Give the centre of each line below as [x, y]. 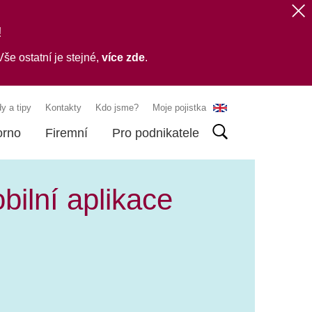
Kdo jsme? [117, 108]
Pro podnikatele [156, 133]
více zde [123, 58]
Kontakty [63, 108]
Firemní [67, 133]
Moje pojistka [179, 108]
